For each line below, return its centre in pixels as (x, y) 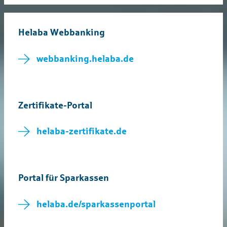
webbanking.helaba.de (85, 59)
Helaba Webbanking (62, 33)
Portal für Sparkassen (64, 178)
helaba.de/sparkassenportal (96, 204)
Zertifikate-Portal (55, 105)
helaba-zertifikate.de (82, 131)
